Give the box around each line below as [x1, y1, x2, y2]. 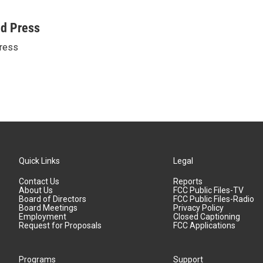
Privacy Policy [173, 203, 224, 213]
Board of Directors [19, 194, 86, 204]
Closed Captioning [173, 212, 241, 221]
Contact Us [19, 177, 59, 186]
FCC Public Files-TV [173, 186, 244, 195]
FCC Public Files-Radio [173, 194, 255, 204]
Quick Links [19, 156, 60, 166]
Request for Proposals [19, 221, 102, 230]
